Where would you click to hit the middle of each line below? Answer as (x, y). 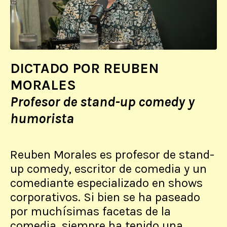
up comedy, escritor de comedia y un (108, 169)
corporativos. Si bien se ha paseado (105, 197)
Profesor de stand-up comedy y (102, 102)
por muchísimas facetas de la (90, 212)
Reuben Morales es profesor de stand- (112, 155)
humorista (44, 119)
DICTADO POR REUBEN (85, 68)
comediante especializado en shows (106, 183)
